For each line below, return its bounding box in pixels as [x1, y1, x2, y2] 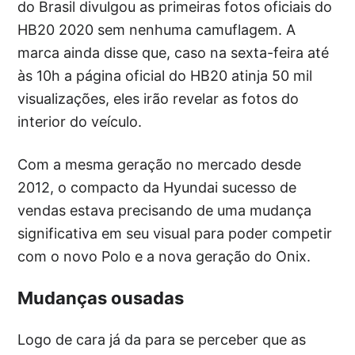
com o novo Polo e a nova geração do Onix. [17, 248, 311, 265]
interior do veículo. [17, 113, 143, 130]
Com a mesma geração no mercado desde [17, 156, 302, 173]
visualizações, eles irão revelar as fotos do [17, 90, 300, 107]
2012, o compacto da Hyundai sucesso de [17, 179, 297, 196]
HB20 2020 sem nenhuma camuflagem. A [17, 21, 296, 38]
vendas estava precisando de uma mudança [17, 202, 312, 219]
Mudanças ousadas [17, 288, 185, 308]
